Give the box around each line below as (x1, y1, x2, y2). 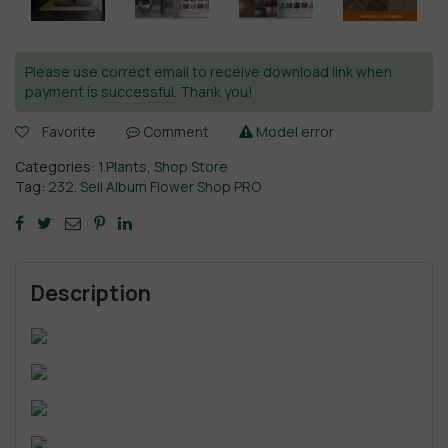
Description (31, 278, 151, 307)
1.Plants (98, 156, 147, 176)
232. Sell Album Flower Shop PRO (48, 176, 261, 196)
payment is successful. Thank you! (25, 81, 253, 101)
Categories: (15, 156, 98, 176)
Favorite (42, 121, 96, 141)
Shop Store (154, 156, 228, 176)
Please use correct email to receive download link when (25, 61, 392, 81)
